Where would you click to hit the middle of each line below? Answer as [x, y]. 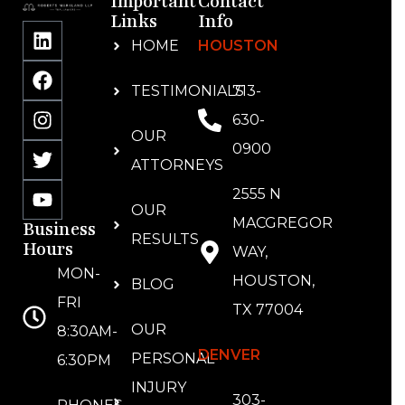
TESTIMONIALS [187, 91]
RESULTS [165, 239]
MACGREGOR [282, 223]
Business [59, 230]
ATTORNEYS [177, 165]
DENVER [229, 355]
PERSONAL [172, 358]
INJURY [158, 387]
